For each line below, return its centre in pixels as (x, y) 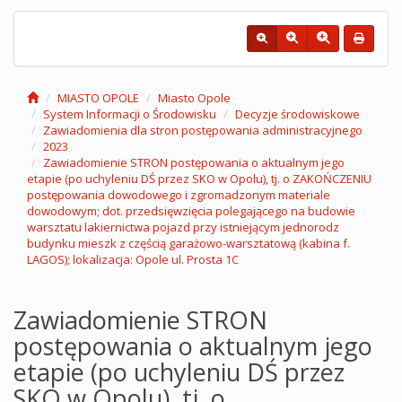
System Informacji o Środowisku (130, 114)
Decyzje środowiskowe (297, 114)
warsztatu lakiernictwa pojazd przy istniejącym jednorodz (183, 227)
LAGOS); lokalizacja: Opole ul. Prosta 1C (133, 259)
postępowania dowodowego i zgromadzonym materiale (179, 195)
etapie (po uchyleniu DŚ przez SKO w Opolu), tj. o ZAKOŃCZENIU (199, 179)
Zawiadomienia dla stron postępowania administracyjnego (203, 130)
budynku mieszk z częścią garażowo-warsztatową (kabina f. (188, 243)
